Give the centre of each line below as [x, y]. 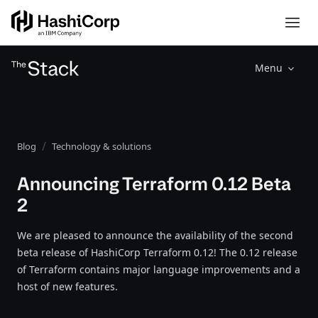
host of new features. [67, 286]
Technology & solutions [102, 146]
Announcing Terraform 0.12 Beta [154, 184]
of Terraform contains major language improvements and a [159, 269]
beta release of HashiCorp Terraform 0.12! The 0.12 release [157, 252]
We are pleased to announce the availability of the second [155, 235]
